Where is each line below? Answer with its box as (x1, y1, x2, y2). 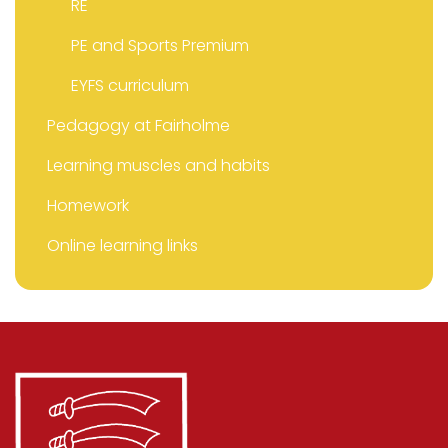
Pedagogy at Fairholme (47, 114, 230, 138)
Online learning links (47, 234, 198, 258)
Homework (47, 194, 129, 218)
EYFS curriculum (71, 74, 189, 98)
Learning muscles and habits (47, 154, 270, 178)
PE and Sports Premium (71, 34, 249, 58)
